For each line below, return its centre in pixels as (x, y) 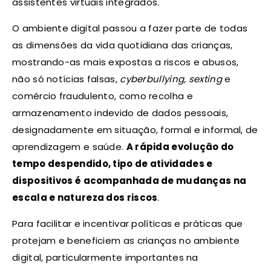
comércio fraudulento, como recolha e (103, 96)
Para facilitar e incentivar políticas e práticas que (128, 223)
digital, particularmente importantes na (105, 257)
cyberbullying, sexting (171, 79)
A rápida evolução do (180, 146)
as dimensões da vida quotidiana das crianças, (122, 45)
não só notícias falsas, (66, 79)
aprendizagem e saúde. (69, 146)
